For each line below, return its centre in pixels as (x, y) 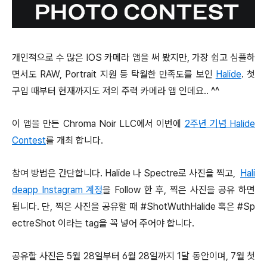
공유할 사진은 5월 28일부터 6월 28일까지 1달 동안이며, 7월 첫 (133, 256)
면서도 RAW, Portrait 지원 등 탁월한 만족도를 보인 (114, 74)
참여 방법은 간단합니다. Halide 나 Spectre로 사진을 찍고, (126, 173)
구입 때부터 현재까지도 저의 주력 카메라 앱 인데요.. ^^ (116, 91)
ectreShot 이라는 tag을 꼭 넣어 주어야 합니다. (104, 223)
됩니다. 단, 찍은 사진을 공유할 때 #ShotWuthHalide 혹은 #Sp (133, 207)
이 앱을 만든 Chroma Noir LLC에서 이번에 (98, 124)
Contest (29, 140)
